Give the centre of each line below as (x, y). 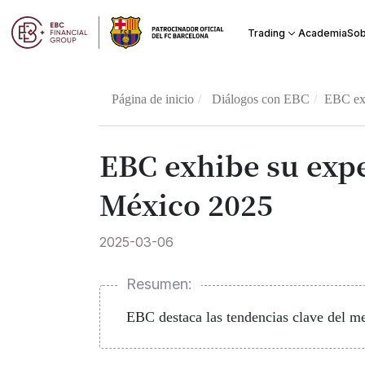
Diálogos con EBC (261, 99)
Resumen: (159, 284)
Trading (266, 33)
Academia (322, 33)
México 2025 (187, 204)
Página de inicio (153, 99)
